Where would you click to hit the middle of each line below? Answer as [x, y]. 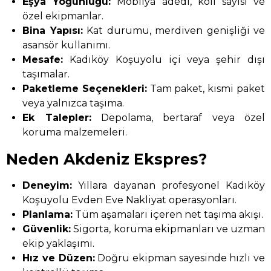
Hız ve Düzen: [59, 258]
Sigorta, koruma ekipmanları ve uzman [168, 229]
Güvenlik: [47, 229]
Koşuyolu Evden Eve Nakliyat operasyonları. [130, 200]
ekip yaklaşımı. [59, 243]
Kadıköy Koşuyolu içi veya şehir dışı [164, 59]
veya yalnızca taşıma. [73, 103]
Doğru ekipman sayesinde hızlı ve [180, 258]
